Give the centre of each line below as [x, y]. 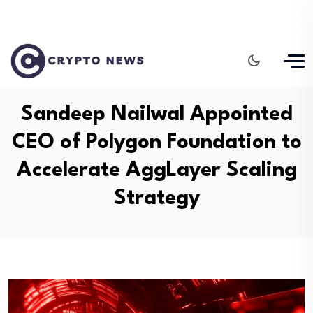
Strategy [156, 199]
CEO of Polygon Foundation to [156, 143]
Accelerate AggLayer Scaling [156, 171]
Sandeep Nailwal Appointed [156, 115]
